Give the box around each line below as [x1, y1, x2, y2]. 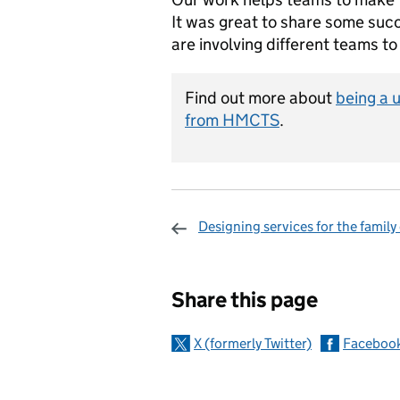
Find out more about [185, 87, 336, 108]
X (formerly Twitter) [194, 334, 312, 352]
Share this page [171, 286, 318, 312]
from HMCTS [185, 109, 279, 130]
